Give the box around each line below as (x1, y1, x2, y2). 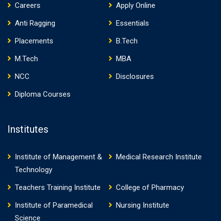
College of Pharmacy (115, 183, 184, 192)
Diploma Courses (15, 89, 71, 99)
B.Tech (115, 36, 138, 45)
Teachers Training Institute (15, 183, 101, 192)
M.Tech (15, 54, 38, 63)
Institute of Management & (15, 152, 102, 161)
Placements (15, 36, 53, 45)
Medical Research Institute (115, 152, 202, 161)
